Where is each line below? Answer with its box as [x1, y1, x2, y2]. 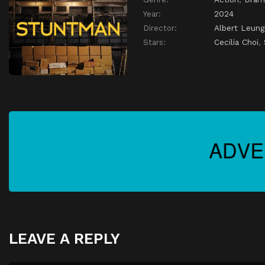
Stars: [143, 37, 166, 47]
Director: [143, 23, 177, 33]
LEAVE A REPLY [9, 229, 120, 247]
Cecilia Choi [214, 37, 258, 47]
